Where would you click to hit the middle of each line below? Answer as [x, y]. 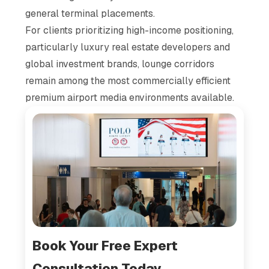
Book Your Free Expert [105, 245]
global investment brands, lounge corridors [120, 64]
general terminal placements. [90, 13]
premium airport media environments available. [130, 97]
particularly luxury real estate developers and [128, 47]
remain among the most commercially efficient [128, 80]
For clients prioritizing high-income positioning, [130, 30]
